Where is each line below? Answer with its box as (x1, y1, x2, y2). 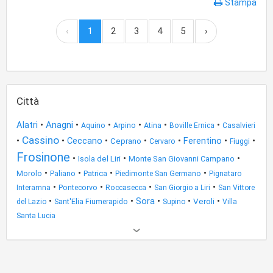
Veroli (193, 197, 214, 206)
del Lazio (16, 197, 46, 206)
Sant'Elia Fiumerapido (54, 197, 128, 206)
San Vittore (218, 183, 255, 192)
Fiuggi (230, 137, 250, 146)
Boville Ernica (169, 121, 214, 130)
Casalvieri (222, 121, 255, 130)
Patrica (83, 169, 107, 178)
